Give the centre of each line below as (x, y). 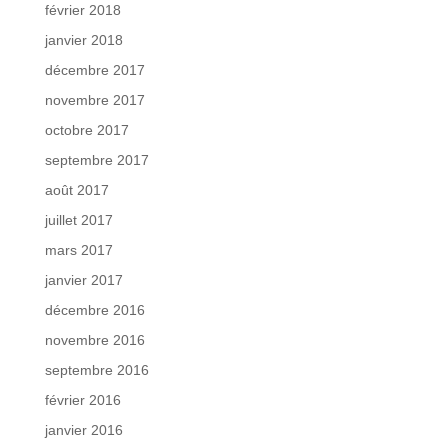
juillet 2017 (78, 219)
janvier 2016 (83, 429)
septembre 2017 (96, 159)
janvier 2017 (83, 279)
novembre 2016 (94, 339)
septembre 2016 (96, 369)
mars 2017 (78, 249)
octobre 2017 (86, 129)
